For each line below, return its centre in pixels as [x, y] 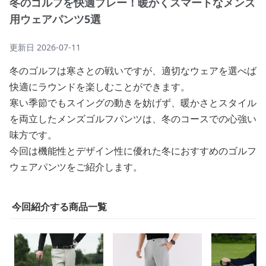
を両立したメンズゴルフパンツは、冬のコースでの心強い [133, 119]
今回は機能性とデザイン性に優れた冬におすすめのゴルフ [133, 151]
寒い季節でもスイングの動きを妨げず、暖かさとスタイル [133, 103]
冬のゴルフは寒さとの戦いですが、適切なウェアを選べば [133, 71]
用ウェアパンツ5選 [55, 19]
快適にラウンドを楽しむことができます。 [100, 87]
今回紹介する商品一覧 [59, 207]
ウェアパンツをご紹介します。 [76, 167]
